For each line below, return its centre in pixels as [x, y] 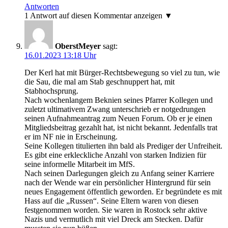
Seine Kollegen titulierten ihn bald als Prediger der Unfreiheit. [123, 146]
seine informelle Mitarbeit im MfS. [80, 164]
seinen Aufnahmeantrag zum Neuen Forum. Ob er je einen [118, 119]
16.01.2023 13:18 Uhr [60, 55]
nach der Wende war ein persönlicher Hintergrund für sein [118, 183]
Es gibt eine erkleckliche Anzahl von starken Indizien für [115, 155]
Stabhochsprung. [51, 91]
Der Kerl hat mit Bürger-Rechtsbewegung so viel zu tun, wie [122, 73]
